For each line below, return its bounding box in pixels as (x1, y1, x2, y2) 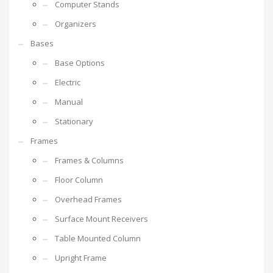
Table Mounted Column (55, 233, 141, 244)
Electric (55, 77, 80, 88)
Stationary (55, 116, 93, 127)
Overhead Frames (55, 194, 122, 205)
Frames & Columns (55, 155, 124, 166)
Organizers (55, 18, 96, 30)
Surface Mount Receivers (55, 213, 148, 225)
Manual (55, 96, 83, 108)
